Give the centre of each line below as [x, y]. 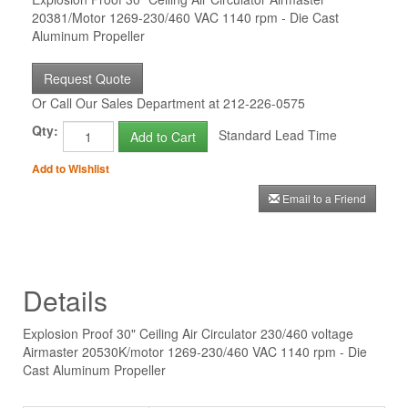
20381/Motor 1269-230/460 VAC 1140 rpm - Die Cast [185, 18]
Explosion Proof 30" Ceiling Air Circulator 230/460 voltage [188, 334]
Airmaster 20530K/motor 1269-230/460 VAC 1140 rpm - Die [195, 352]
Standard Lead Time [272, 135]
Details [65, 301]
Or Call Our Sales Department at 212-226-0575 [168, 103]
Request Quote [87, 79]
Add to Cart [163, 137]
